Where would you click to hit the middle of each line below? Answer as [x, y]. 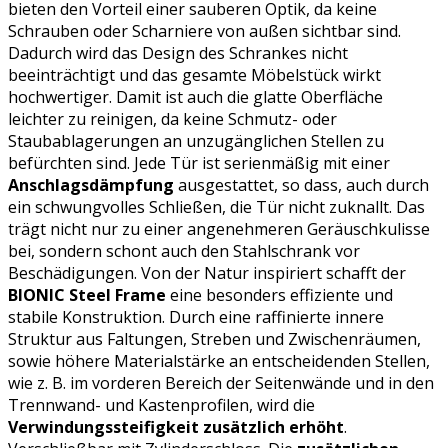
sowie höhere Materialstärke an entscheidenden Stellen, [219, 360]
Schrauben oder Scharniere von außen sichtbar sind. [204, 30]
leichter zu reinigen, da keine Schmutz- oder [172, 118]
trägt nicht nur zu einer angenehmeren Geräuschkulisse [219, 228]
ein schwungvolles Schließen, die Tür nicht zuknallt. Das [216, 206]
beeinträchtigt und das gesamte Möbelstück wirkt [194, 74]
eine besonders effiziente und [279, 294]
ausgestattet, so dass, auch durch [301, 184]
